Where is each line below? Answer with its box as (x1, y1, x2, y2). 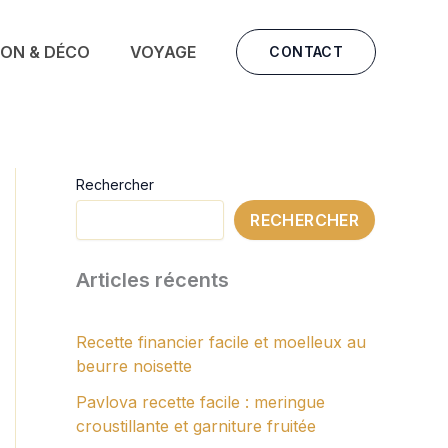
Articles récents (76, 268, 229, 292)
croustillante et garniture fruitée (76, 416, 316, 436)
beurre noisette (76, 356, 192, 376)
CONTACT (269, 43, 343, 60)
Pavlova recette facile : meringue (76, 392, 325, 412)
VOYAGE (130, 41, 197, 62)
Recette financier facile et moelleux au (76, 332, 366, 352)
